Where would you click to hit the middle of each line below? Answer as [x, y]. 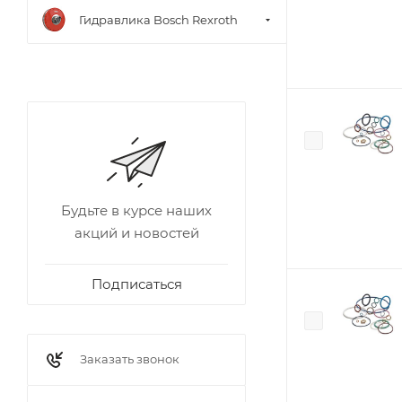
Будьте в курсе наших [136, 210]
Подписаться [136, 284]
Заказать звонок [130, 359]
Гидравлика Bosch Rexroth [158, 19]
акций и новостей [136, 233]
